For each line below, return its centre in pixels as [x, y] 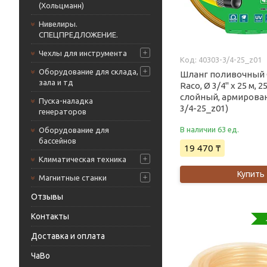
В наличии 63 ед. [210, 129]
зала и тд [56, 82]
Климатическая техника [83, 159]
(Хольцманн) [61, 5]
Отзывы [47, 197]
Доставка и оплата [68, 236]
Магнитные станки [73, 178]
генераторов [63, 111]
